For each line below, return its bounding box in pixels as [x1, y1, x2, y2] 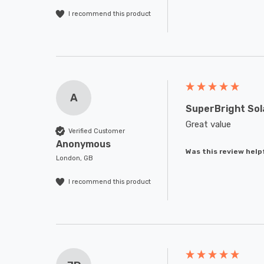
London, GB [56, 154, 93, 162]
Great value [186, 119, 231, 130]
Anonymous [56, 138, 111, 150]
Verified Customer [68, 127, 125, 135]
